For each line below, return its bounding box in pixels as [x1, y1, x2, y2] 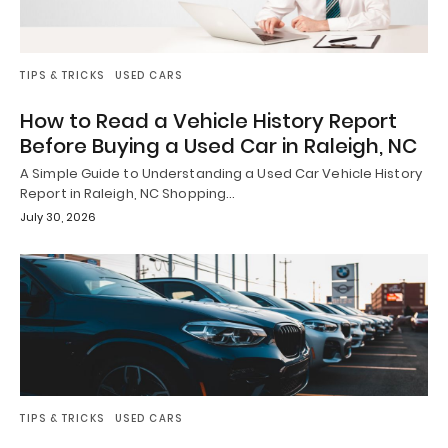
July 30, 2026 [20, 208, 96, 225]
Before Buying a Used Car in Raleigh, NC [20, 131, 417, 160]
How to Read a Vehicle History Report [20, 106, 397, 135]
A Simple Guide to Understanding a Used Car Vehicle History [20, 163, 422, 183]
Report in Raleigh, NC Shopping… [20, 183, 236, 203]
